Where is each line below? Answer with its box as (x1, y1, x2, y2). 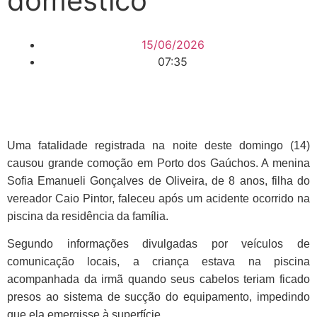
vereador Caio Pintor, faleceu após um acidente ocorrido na (7, 192, 310, 204)
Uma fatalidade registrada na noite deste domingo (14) (7, 139, 310, 151)
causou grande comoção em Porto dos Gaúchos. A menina (7, 157, 310, 169)
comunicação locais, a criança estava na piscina (7, 255, 310, 268)
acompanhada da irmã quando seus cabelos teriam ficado (7, 273, 310, 286)
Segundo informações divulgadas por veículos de (7, 238, 310, 250)
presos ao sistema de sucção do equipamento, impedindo (7, 291, 310, 304)
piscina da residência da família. (7, 210, 168, 222)
